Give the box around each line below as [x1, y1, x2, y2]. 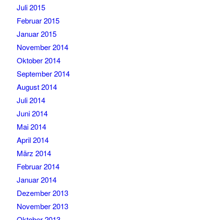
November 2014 [16, 42, 68, 53]
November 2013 [16, 201, 68, 212]
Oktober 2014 [16, 55, 60, 66]
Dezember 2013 [16, 188, 68, 198]
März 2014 [16, 148, 51, 159]
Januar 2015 [16, 28, 56, 39]
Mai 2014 [16, 121, 46, 132]
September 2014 [16, 68, 70, 79]
